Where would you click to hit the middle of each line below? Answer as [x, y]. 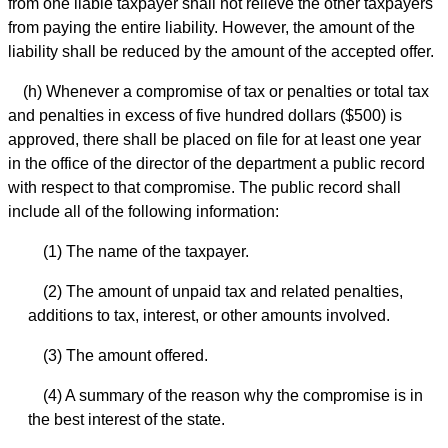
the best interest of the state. [126, 419]
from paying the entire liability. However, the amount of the [211, 27]
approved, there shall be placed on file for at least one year [214, 139]
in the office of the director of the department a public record [216, 163]
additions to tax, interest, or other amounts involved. [209, 315]
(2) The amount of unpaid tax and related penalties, [223, 291]
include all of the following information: [143, 211]
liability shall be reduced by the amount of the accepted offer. [221, 51]
